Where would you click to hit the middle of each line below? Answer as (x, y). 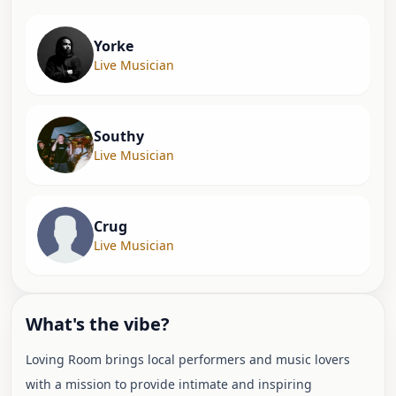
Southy (119, 136)
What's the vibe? (98, 324)
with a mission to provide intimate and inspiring (169, 384)
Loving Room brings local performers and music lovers (188, 359)
